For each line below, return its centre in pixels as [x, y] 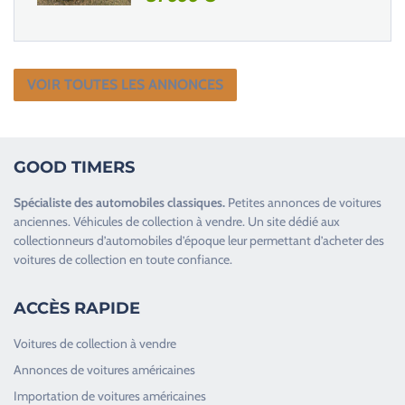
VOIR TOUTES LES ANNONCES [125, 84]
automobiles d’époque [165, 240]
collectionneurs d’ [60, 240]
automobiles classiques [159, 202]
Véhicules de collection [133, 221]
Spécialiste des [55, 202]
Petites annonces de [283, 202]
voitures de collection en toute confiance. [123, 259]
